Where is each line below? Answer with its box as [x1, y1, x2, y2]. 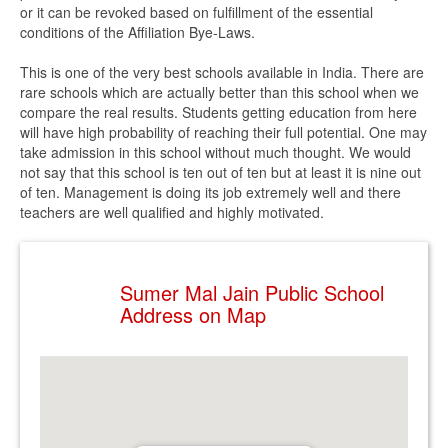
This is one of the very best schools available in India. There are [20, 62, 424, 82]
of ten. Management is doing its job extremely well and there [20, 182, 401, 202]
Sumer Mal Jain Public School [120, 278, 384, 307]
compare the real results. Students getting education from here [20, 102, 417, 122]
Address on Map [120, 300, 266, 329]
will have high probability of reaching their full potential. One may [20, 122, 427, 142]
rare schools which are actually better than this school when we [20, 82, 419, 102]
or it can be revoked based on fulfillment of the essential [20, 2, 373, 22]
